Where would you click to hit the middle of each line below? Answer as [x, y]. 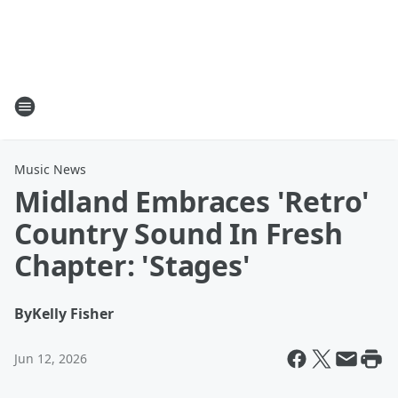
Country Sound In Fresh [179, 233]
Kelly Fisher [73, 314]
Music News [50, 169]
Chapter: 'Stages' [132, 265]
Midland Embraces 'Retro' [192, 201]
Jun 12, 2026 [51, 358]
